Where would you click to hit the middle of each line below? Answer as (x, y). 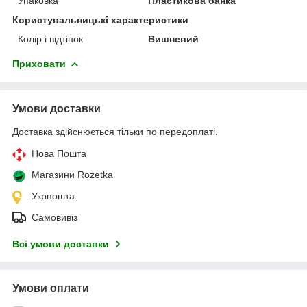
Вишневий (174, 39)
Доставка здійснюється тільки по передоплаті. (115, 131)
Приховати (39, 63)
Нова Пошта (59, 153)
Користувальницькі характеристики (100, 20)
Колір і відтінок (50, 39)
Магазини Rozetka (72, 174)
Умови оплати (51, 288)
